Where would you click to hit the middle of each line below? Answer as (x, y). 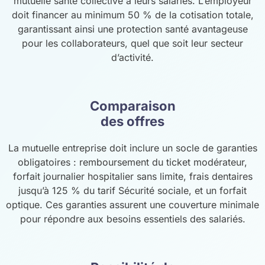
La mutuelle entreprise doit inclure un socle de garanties (132, 148)
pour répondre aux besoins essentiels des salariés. (132, 219)
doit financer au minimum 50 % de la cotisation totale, (132, 14)
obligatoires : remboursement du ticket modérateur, (132, 162)
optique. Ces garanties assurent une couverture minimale (132, 204)
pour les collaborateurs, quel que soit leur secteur (132, 43)
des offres (132, 121)
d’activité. (132, 57)
